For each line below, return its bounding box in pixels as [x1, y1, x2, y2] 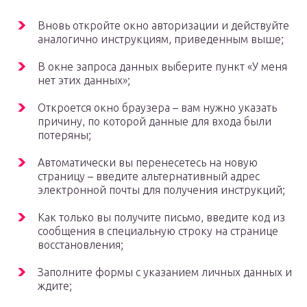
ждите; [38, 280, 72, 293]
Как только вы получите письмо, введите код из [38, 211, 285, 224]
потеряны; [38, 129, 91, 142]
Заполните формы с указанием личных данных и [38, 266, 292, 279]
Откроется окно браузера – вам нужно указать [38, 101, 277, 114]
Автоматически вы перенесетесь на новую [38, 156, 258, 169]
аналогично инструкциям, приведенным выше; [38, 33, 284, 46]
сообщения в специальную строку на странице [38, 225, 278, 238]
